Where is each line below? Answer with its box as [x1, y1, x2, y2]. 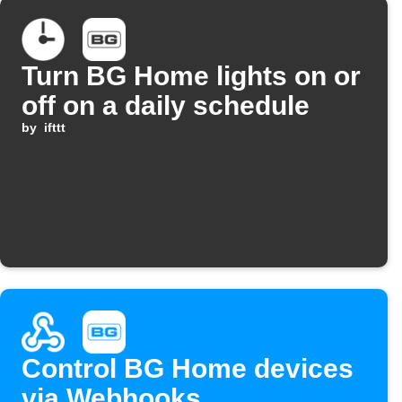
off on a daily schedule [22, 91, 310, 120]
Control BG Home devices [22, 354, 354, 383]
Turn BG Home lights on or [22, 61, 361, 91]
